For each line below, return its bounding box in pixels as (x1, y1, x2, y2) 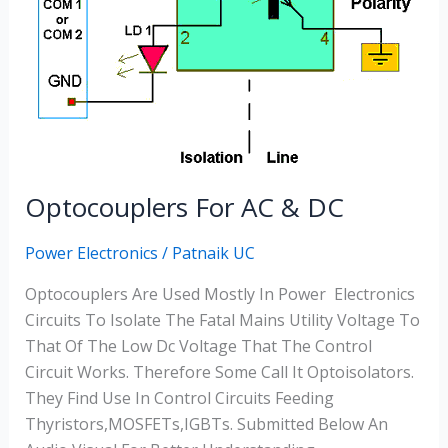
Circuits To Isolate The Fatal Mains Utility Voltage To (24, 309, 420, 332)
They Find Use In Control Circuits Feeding (24, 387, 334, 410)
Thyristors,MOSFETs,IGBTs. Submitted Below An (24, 413, 388, 436)
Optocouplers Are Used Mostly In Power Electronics (24, 283, 415, 306)
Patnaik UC (171, 242, 255, 265)
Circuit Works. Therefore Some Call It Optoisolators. (24, 361, 414, 384)
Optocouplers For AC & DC (24, 189, 344, 226)
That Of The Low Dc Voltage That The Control (24, 335, 372, 358)
